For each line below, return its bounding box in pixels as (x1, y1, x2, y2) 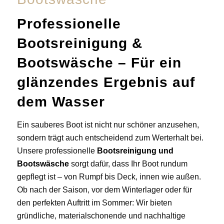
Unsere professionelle (16, 146, 97, 155)
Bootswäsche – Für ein (16, 55, 181, 71)
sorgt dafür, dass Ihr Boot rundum (68, 159, 187, 168)
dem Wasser (16, 94, 105, 110)
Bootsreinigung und (96, 146, 173, 155)
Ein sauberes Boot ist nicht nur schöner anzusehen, (16, 120, 199, 129)
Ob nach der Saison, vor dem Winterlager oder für (16, 185, 192, 194)
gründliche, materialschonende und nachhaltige (16, 211, 185, 220)
